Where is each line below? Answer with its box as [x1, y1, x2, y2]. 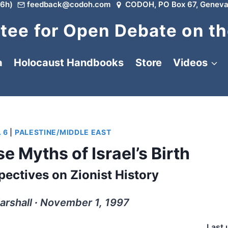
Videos [173, 56, 208, 69]
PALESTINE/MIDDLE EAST [14, 128, 111, 136]
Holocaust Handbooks [14, 56, 124, 69]
